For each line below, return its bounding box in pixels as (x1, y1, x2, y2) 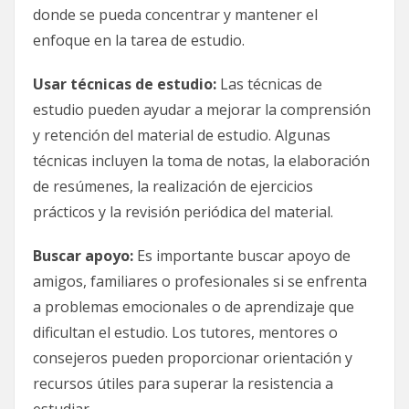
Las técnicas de (216, 73, 322, 94)
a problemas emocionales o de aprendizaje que (33, 296, 354, 317)
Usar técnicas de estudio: (33, 73, 216, 94)
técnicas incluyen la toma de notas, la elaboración (33, 150, 370, 171)
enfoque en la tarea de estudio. (33, 29, 245, 50)
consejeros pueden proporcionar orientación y (33, 347, 352, 368)
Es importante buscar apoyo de (133, 245, 351, 266)
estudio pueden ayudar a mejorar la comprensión (33, 99, 371, 120)
